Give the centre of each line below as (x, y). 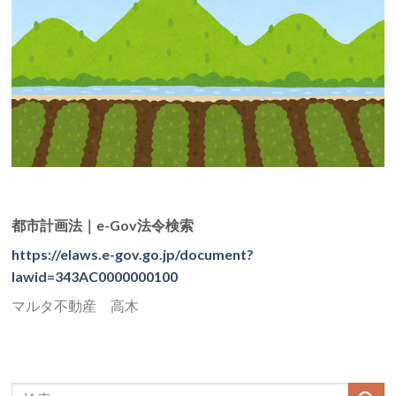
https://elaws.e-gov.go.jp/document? (133, 254)
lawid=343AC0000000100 (95, 276)
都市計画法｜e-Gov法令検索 (103, 225)
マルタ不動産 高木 (76, 305)
